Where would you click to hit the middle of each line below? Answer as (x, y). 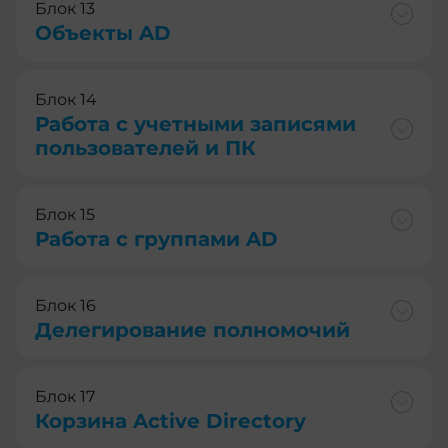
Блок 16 (65, 305)
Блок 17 (65, 396)
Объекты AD (103, 32)
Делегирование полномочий (192, 329)
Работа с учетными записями (195, 123)
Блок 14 (66, 99)
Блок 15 (65, 214)
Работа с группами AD (156, 238)
